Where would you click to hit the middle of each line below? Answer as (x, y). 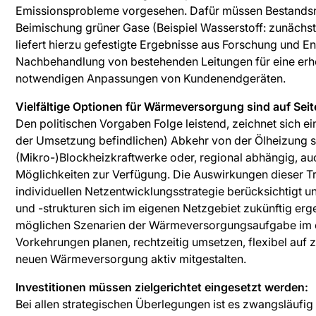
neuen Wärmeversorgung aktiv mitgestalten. (131, 259)
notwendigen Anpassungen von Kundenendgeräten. (151, 78)
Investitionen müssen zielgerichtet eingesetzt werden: (162, 287)
